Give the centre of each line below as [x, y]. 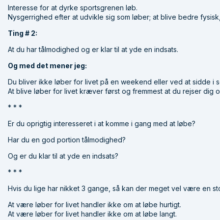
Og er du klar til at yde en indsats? [63, 156]
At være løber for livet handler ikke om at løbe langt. [92, 214]
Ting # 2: [23, 33]
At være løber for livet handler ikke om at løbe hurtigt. [95, 204]
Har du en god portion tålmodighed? [67, 139]
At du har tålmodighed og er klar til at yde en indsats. [93, 49]
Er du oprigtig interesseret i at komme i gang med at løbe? [102, 123]
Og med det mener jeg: [47, 65]
